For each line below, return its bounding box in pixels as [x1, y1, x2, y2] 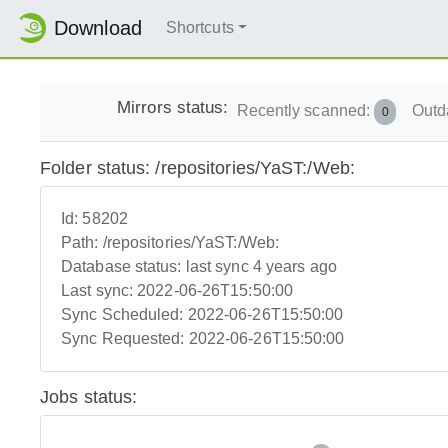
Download [54, 17, 142, 40]
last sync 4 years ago [185, 258, 337, 276]
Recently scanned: [236, 101, 375, 119]
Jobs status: [40, 386, 138, 408]
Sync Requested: [61, 330, 189, 348]
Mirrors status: [117, 97, 229, 117]
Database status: [61, 258, 186, 276]
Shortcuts [165, 19, 234, 37]
